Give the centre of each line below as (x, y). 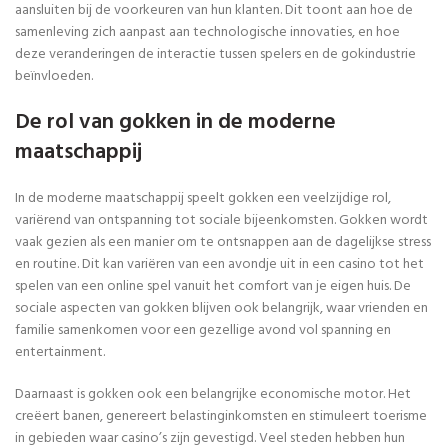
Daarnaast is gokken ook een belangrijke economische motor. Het (213, 394)
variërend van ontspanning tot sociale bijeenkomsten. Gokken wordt (221, 220)
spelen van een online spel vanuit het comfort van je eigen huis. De (213, 286)
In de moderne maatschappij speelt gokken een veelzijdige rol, (203, 198)
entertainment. (60, 352)
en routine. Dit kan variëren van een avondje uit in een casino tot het (219, 264)
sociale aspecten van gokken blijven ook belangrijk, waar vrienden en (221, 308)
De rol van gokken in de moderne (175, 122)
